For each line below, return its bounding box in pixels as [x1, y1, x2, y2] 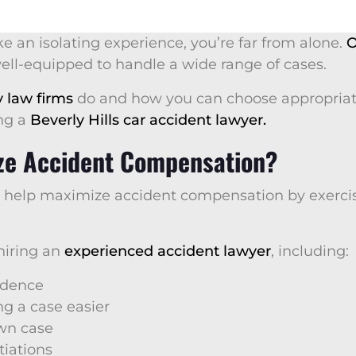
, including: [271, 242, 349, 260]
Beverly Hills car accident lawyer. [30, 111, 266, 129]
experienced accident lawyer [64, 242, 271, 260]
